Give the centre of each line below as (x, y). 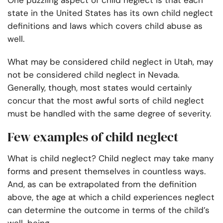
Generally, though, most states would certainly (100, 88)
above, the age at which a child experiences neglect (111, 197)
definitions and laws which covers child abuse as (105, 26)
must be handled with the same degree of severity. (109, 114)
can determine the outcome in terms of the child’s (109, 210)
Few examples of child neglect (93, 137)
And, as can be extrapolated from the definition (102, 184)
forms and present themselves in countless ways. (107, 171)
